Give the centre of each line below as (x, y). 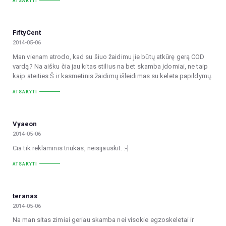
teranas (25, 196)
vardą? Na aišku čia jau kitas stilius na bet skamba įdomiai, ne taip (110, 66)
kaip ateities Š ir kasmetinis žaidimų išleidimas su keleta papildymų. (112, 76)
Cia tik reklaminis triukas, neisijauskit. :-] (71, 148)
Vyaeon (25, 124)
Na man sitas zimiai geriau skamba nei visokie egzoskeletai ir (103, 220)
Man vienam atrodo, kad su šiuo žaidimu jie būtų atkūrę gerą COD (109, 56)
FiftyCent (27, 33)
